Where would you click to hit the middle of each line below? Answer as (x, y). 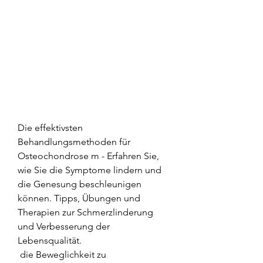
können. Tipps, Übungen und (79, 198)
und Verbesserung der (64, 226)
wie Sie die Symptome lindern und (90, 170)
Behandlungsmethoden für (74, 141)
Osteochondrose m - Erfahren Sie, (88, 156)
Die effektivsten (50, 127)
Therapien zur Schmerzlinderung (85, 212)
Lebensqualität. (50, 240)
